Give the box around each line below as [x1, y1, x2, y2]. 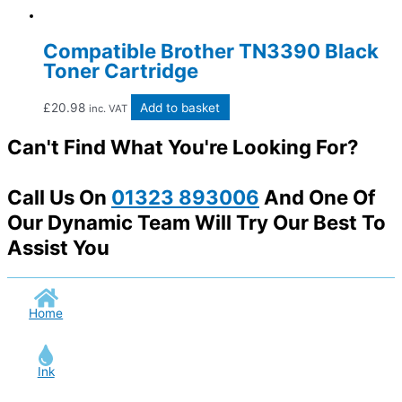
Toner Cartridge [43, 58, 198, 83]
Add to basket [140, 100, 221, 115]
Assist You [7, 235, 109, 260]
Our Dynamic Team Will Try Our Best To [7, 210, 386, 235]
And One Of [259, 185, 376, 210]
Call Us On [7, 185, 111, 210]
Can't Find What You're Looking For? [7, 135, 359, 160]
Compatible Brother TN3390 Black [43, 39, 379, 64]
